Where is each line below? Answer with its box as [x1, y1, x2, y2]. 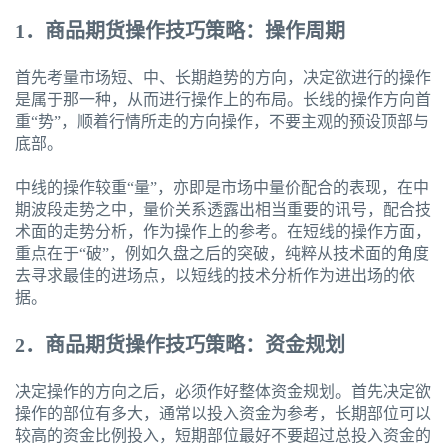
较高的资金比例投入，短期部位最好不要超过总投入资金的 [15, 427, 431, 445]
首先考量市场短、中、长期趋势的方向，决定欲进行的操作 [15, 69, 431, 87]
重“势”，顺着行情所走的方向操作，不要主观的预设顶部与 [15, 113, 429, 131]
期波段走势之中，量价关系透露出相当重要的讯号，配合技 [15, 201, 431, 219]
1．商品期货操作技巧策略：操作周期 [15, 20, 345, 43]
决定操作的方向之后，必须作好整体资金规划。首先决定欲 [15, 383, 431, 401]
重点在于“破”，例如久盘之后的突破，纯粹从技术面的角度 [15, 245, 429, 263]
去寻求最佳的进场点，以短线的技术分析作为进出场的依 [15, 267, 415, 285]
